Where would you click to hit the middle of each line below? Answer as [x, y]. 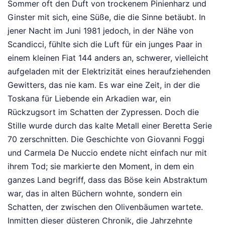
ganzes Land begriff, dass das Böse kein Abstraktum [107, 180]
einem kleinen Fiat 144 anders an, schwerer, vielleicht [108, 58]
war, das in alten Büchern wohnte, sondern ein [95, 194]
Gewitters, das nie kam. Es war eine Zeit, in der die [104, 85]
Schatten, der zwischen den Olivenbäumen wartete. [105, 207]
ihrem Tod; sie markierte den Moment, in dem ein [101, 166]
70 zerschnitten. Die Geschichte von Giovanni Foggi [106, 139]
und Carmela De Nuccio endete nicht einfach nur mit [107, 153]
